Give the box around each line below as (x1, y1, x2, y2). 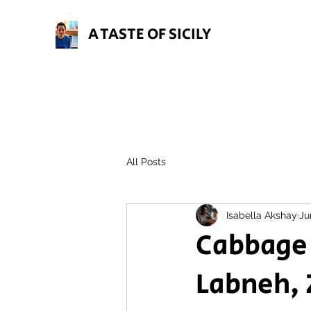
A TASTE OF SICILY (88, 24, 211, 46)
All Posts (126, 155, 166, 167)
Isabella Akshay (226, 209, 297, 221)
